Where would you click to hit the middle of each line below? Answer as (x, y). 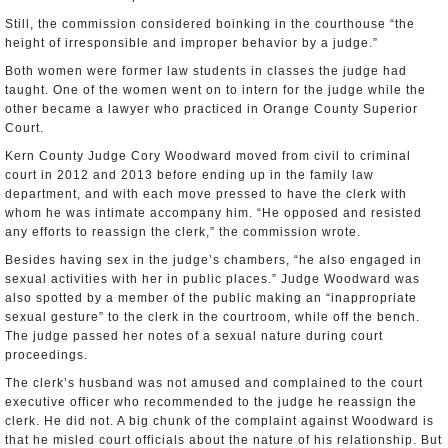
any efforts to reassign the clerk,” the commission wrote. (183, 232)
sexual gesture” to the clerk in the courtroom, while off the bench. (212, 317)
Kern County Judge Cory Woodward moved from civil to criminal (208, 156)
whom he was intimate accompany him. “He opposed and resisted (213, 213)
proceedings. (46, 355)
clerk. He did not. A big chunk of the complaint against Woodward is (219, 421)
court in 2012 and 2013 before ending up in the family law (189, 175)
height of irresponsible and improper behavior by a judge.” (191, 43)
